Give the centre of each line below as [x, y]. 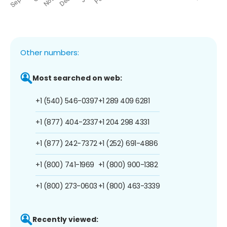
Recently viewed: [65, 219]
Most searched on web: [77, 78]
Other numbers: [50, 52]
